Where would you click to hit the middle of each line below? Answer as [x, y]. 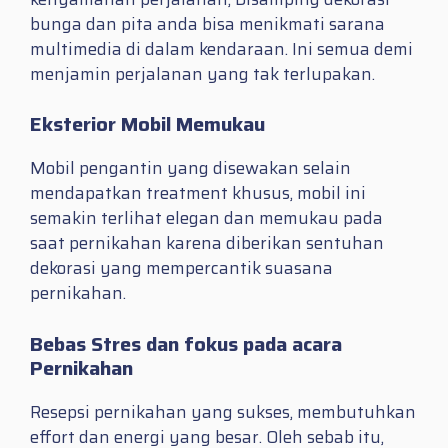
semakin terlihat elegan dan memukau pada [206, 218]
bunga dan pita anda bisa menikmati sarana [207, 23]
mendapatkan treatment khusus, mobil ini [198, 193]
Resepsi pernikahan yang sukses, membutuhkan [223, 411]
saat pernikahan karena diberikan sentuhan [207, 243]
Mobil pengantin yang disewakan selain [190, 168]
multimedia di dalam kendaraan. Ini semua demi [221, 48]
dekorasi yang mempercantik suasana [181, 268]
